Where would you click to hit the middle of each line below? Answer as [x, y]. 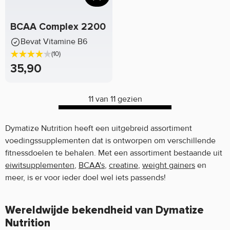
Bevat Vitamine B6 [54, 42]
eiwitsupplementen [40, 166]
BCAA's [92, 166]
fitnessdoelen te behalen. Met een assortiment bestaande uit [114, 153]
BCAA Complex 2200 [58, 27]
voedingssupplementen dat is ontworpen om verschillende [110, 141]
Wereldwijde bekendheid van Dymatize [104, 210]
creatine [123, 166]
